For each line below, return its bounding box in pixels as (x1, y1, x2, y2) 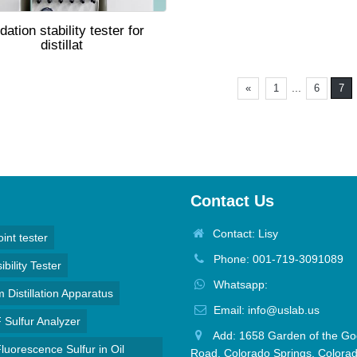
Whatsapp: (210, 278, 268, 291)
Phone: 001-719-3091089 (210, 253, 343, 265)
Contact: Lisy (206, 227, 278, 240)
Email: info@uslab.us (210, 304, 320, 316)
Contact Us (190, 192, 274, 210)
